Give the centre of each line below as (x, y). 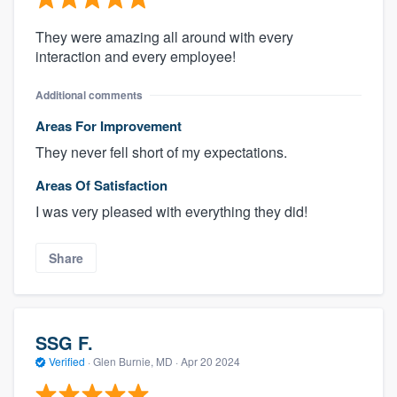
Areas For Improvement (109, 125)
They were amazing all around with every (164, 36)
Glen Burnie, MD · (136, 362)
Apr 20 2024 (210, 362)
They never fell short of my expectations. (161, 152)
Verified (67, 362)
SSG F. (64, 343)
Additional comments (89, 94)
